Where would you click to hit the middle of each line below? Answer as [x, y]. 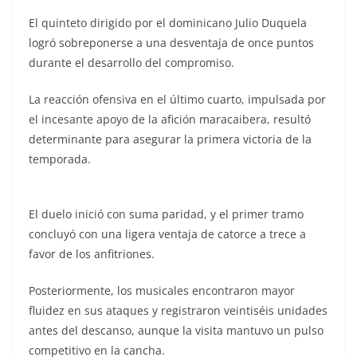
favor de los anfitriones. [92, 253]
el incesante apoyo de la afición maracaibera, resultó [170, 119]
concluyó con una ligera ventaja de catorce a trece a [167, 233]
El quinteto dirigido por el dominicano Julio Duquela [168, 22]
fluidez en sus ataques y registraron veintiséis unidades [178, 310]
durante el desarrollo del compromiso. [131, 62]
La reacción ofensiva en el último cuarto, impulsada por [177, 99]
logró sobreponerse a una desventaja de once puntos [171, 42]
